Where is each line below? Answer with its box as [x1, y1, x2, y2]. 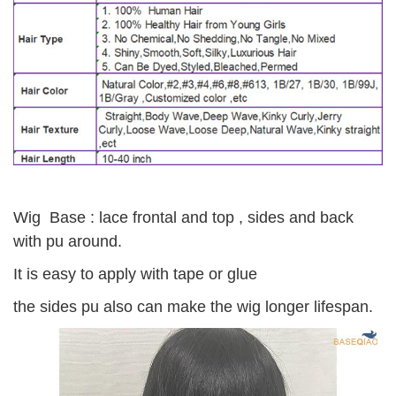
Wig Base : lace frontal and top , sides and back [13, 208, 354, 226]
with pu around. [13, 232, 126, 250]
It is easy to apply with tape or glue [13, 264, 262, 283]
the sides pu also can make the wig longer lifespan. [13, 297, 373, 316]
